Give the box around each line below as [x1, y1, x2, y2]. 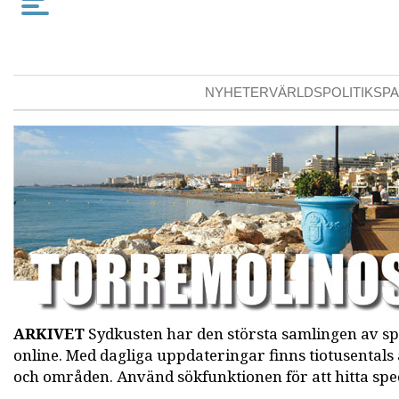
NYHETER [205, 84, 270, 100]
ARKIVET [13, 322, 85, 346]
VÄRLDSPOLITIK [269, 84, 374, 100]
